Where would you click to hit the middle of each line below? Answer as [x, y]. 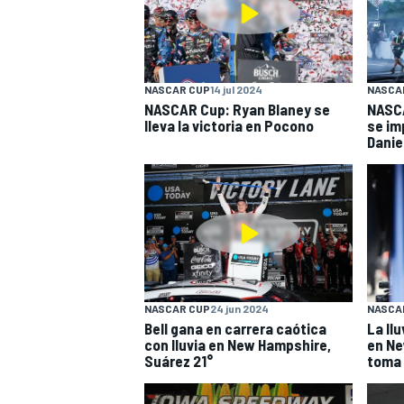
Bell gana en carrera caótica [235, 329]
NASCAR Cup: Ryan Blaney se [237, 109]
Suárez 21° [179, 361]
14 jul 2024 [236, 89]
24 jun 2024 [239, 309]
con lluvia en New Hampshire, [238, 345]
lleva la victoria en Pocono [229, 125]
